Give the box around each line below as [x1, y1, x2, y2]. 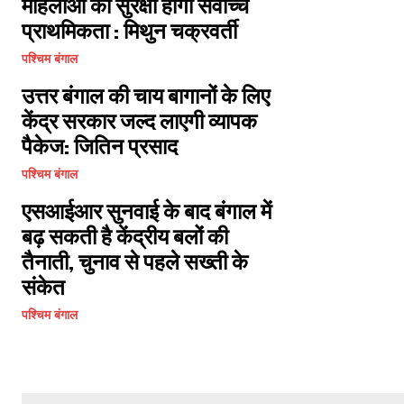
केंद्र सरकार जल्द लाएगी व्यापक [22, 107, 257, 133]
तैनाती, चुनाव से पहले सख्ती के [22, 248, 248, 274]
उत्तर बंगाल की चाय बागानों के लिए [22, 82, 270, 108]
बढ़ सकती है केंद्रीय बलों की [22, 223, 228, 249]
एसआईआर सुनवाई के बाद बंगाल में [22, 197, 271, 224]
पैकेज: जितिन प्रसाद [22, 133, 178, 159]
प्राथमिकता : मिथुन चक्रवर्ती [22, 17, 237, 43]
